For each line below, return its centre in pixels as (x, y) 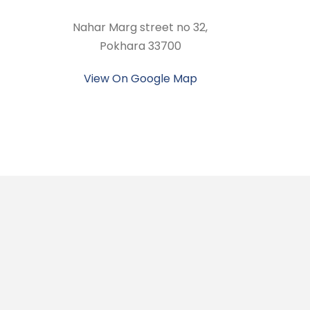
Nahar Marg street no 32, (140, 27)
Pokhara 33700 (140, 46)
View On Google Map (140, 79)
